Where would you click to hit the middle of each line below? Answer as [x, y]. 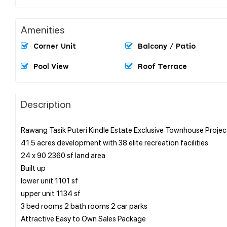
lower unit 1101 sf [49, 180]
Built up [33, 167]
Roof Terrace [162, 67]
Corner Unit [55, 46]
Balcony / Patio [167, 46]
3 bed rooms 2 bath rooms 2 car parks [84, 205]
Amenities [43, 29]
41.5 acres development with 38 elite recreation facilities [115, 142]
